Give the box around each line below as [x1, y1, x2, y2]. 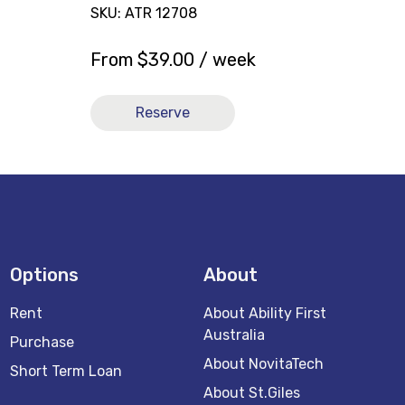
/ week [193, 48, 256, 71]
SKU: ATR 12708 [89, 4, 197, 22]
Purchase [9, 334, 74, 351]
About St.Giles [203, 384, 301, 401]
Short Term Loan [9, 363, 122, 380]
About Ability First [203, 305, 327, 322]
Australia [203, 326, 266, 344]
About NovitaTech [203, 355, 325, 372]
